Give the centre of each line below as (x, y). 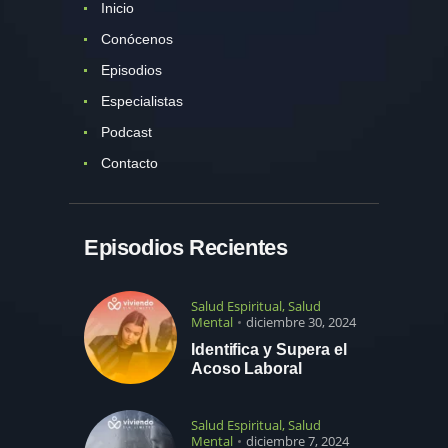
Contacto (129, 162)
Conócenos (136, 38)
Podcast (126, 131)
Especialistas (141, 100)
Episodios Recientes (186, 248)
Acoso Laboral (246, 368)
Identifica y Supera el (269, 349)
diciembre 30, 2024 (301, 321)
